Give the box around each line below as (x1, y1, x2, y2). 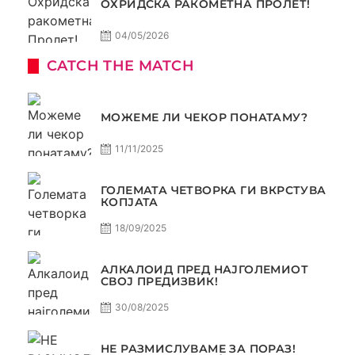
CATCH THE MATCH (47, 57, 194, 75)
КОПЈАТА (101, 195, 158, 210)
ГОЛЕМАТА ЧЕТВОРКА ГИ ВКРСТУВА (101, 183, 326, 198)
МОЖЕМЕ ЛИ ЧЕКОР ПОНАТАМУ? (101, 109, 307, 124)
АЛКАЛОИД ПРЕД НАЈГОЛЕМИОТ (101, 262, 308, 277)
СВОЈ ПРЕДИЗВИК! (101, 274, 218, 289)
